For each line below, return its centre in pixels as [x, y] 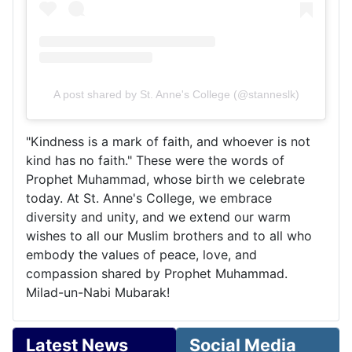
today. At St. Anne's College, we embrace [149, 198]
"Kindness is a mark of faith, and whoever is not [168, 142]
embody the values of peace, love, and [141, 255]
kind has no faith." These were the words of [155, 161]
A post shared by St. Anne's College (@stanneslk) [176, 95]
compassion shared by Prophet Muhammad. [157, 274]
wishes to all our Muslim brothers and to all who [169, 236]
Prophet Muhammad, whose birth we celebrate [165, 180]
